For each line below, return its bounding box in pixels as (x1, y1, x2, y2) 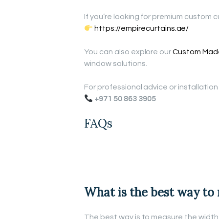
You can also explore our (84, 48, 173, 56)
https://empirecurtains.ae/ (94, 24, 189, 33)
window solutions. (84, 60, 147, 68)
